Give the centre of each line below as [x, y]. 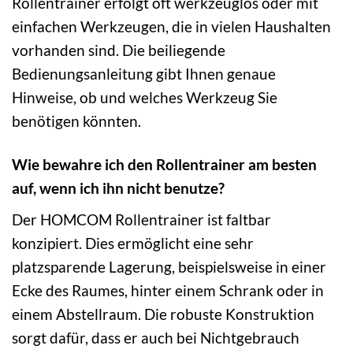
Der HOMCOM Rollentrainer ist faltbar [141, 219]
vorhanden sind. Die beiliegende [119, 50]
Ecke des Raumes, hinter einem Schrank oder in [168, 290]
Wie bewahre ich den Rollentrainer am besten [164, 165]
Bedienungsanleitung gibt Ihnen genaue [144, 74]
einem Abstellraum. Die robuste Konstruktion [163, 314]
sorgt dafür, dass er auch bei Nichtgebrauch [156, 337]
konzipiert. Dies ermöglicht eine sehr [133, 243]
